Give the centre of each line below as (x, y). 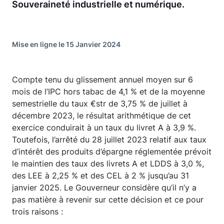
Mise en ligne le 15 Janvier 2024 (66, 44)
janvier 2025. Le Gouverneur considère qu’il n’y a (104, 187)
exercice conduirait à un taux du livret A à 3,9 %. (104, 127)
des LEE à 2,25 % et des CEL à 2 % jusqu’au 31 (100, 175)
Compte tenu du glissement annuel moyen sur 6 (102, 79)
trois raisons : (37, 211)
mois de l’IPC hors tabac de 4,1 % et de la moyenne (108, 91)
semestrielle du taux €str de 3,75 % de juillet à (100, 103)
